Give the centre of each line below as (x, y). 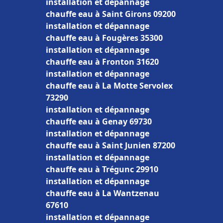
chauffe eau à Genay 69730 (99, 121)
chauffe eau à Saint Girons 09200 (111, 14)
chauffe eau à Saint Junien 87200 (111, 145)
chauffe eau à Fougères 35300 (104, 38)
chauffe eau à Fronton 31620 (102, 62)
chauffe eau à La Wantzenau (103, 193)
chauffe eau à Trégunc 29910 (102, 169)
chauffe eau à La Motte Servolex (109, 86)
